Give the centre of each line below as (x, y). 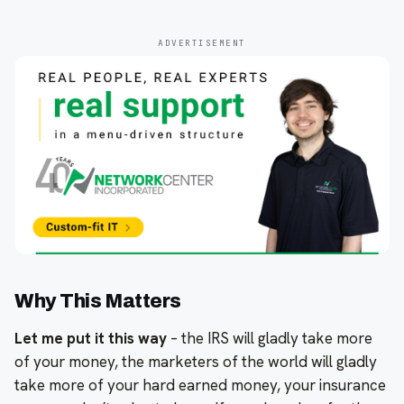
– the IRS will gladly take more (270, 338)
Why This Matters (98, 301)
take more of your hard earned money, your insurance (200, 385)
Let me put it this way (91, 338)
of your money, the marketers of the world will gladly (196, 361)
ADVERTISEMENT (202, 42)
